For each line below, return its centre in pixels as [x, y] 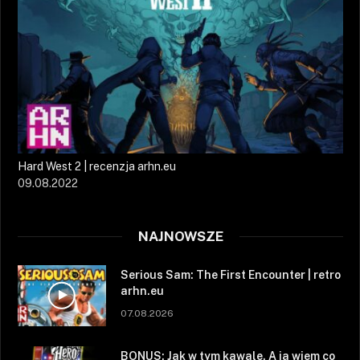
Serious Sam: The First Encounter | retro [231, 274]
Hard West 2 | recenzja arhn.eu [97, 166]
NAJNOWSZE [180, 236]
